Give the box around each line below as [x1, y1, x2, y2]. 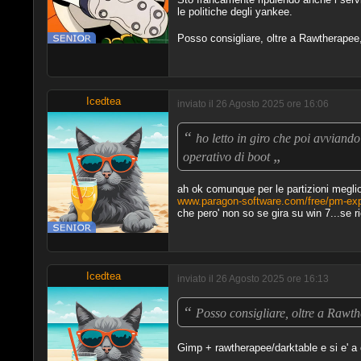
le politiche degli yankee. [176, 5, 293, 18]
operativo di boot [182, 149, 273, 164]
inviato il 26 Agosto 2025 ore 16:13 [176, 273, 329, 284]
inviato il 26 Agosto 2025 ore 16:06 [176, 98, 329, 110]
